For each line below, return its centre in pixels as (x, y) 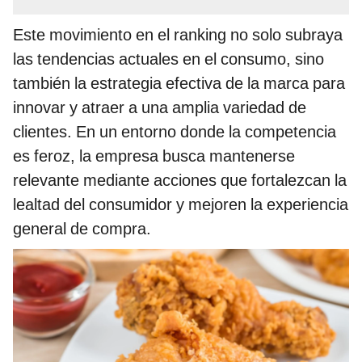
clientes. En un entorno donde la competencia (175, 132)
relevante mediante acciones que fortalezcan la (180, 181)
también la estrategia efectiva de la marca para (179, 84)
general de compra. (82, 229)
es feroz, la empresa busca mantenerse (154, 156)
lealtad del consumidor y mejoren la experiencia (181, 205)
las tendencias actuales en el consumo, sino (168, 59)
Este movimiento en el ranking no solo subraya (178, 35)
